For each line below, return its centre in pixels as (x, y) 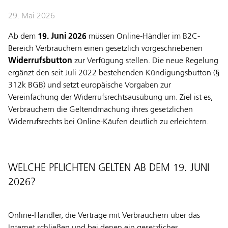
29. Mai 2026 (32, 16)
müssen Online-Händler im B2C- (143, 37)
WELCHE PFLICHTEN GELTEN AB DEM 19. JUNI (109, 168)
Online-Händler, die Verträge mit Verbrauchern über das (104, 216)
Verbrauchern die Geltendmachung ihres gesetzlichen (101, 110)
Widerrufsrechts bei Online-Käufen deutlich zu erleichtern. (108, 122)
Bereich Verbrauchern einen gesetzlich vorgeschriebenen (105, 49)
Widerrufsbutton (40, 61)
